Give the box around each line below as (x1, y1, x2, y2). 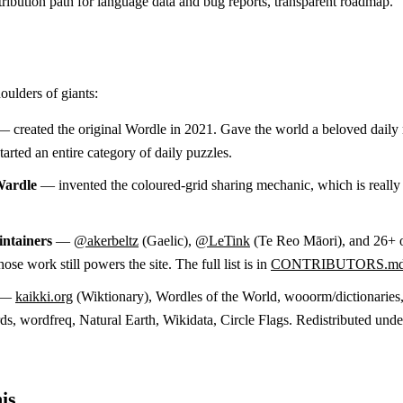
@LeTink (195, 232, 250, 248)
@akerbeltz (74, 232, 139, 248)
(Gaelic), (139, 232, 195, 248)
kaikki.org (15, 288, 73, 304)
